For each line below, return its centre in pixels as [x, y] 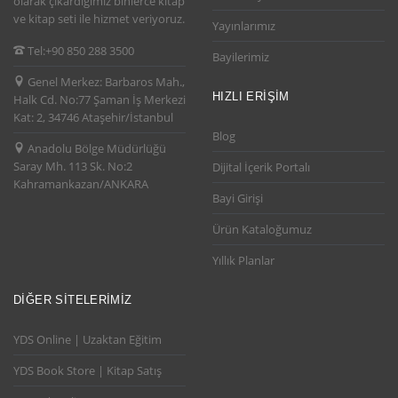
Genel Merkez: [66, 82]
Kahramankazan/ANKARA [81, 184]
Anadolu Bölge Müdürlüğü [97, 149]
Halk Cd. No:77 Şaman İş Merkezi [99, 100]
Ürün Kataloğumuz [262, 229]
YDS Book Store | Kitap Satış [88, 370]
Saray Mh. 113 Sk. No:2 [73, 167]
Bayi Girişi [238, 198]
